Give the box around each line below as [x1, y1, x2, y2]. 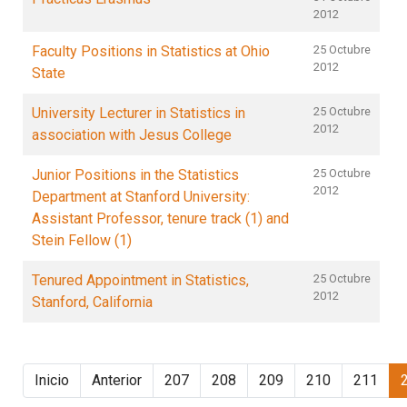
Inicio [35, 372, 69, 389]
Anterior [92, 372, 142, 389]
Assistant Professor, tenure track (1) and [32, 210, 289, 227]
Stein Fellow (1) [32, 232, 132, 249]
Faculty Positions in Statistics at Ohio [32, 43, 270, 60]
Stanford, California [32, 293, 153, 311]
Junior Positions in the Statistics [32, 166, 239, 184]
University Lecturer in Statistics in [32, 104, 245, 122]
